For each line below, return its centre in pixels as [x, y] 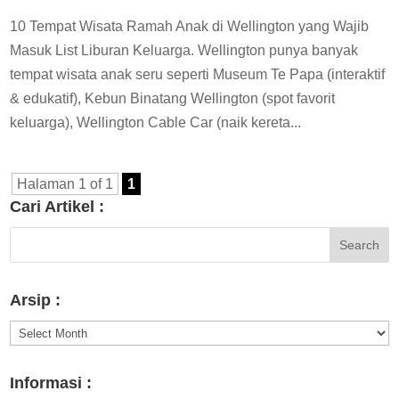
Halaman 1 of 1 [65, 183]
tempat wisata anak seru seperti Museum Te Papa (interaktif [198, 74]
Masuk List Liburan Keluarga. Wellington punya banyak [184, 50]
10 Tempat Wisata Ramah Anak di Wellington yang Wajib [190, 26]
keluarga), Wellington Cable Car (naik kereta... [156, 122]
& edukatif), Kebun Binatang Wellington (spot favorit [173, 98]
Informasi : [51, 383]
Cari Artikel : [57, 206]
